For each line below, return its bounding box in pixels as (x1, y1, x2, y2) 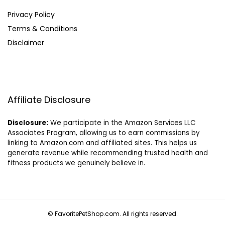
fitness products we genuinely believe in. (8, 158, 145, 168)
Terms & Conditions (8, 24, 77, 34)
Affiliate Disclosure (8, 93, 90, 106)
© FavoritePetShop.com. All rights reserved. (47, 209, 178, 218)
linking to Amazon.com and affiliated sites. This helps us (8, 138, 197, 148)
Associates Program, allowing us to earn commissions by (8, 128, 199, 138)
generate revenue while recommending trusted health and (8, 148, 208, 158)
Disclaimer (8, 38, 44, 48)
